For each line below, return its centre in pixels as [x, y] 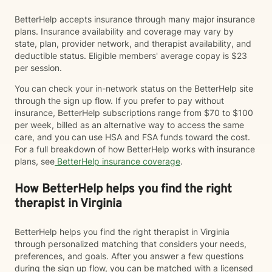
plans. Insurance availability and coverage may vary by [124, 31]
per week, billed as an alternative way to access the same [129, 125]
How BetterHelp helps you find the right [123, 189]
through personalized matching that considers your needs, [131, 244]
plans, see [35, 161]
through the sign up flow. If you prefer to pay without [119, 100]
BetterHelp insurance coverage [117, 161]
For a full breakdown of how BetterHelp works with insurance [135, 149]
